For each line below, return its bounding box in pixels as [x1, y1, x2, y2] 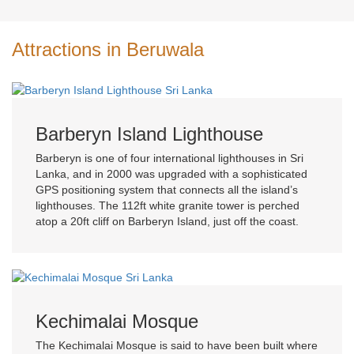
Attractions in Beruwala [12, 38, 204, 60]
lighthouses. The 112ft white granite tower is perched [36, 199, 299, 213]
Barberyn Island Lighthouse [36, 123, 263, 145]
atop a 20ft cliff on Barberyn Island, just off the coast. [36, 215, 299, 228]
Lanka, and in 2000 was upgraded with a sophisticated [36, 168, 307, 181]
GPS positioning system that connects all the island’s [36, 183, 298, 197]
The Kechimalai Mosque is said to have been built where [36, 339, 318, 352]
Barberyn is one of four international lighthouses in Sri [36, 152, 303, 165]
